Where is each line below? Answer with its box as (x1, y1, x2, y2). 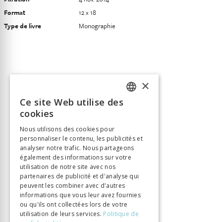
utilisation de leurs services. (20, 210, 102, 218)
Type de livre (4, 20, 41, 31)
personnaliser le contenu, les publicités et (20, 134, 143, 143)
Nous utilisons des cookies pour (20, 125, 115, 133)
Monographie (79, 20, 115, 31)
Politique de (103, 210, 139, 218)
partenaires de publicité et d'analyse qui (20, 172, 139, 180)
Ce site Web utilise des (20, 96, 124, 108)
